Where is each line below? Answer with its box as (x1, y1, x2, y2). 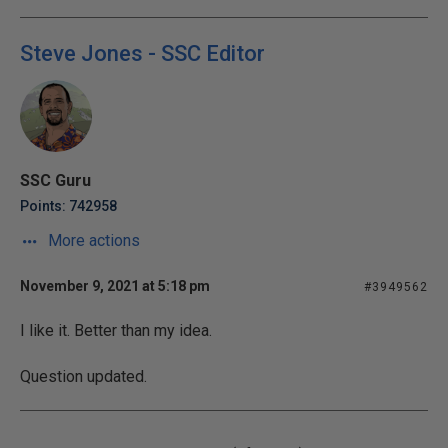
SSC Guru (20, 171, 91, 190)
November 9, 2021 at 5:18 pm (20, 278, 210, 294)
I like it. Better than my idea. (20, 321, 212, 340)
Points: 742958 (20, 198, 117, 214)
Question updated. (20, 367, 147, 386)
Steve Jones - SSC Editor (20, 41, 265, 66)
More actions (44, 231, 140, 250)
